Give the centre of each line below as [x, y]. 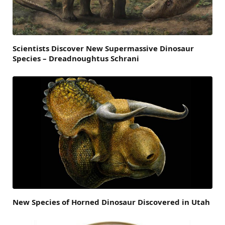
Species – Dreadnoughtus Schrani [76, 59]
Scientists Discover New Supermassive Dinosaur [103, 48]
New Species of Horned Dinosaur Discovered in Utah [111, 202]
